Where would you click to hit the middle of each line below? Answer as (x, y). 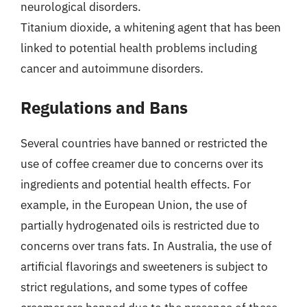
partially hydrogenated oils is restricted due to (140, 225)
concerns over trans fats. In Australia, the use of (146, 246)
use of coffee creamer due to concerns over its (142, 163)
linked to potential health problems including (139, 48)
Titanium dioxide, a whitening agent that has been (151, 27)
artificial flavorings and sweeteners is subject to (144, 266)
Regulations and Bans (104, 107)
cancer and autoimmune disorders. (112, 69)
